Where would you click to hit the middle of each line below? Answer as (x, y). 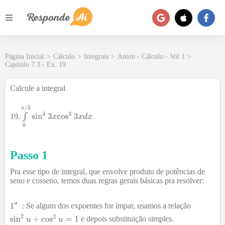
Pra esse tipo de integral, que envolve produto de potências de (107, 172)
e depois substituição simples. (126, 219)
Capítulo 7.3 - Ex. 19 (35, 65)
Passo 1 (29, 155)
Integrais (96, 57)
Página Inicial (25, 57)
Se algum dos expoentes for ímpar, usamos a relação (108, 206)
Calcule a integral (38, 88)
